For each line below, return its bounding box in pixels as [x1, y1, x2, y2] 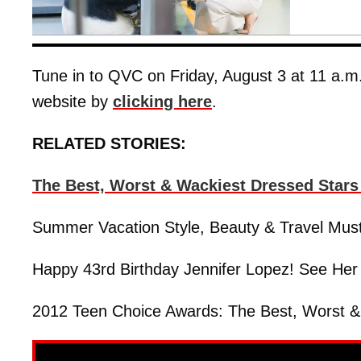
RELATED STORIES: [32, 134, 186, 152]
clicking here [113, 92, 212, 110]
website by [32, 92, 113, 110]
